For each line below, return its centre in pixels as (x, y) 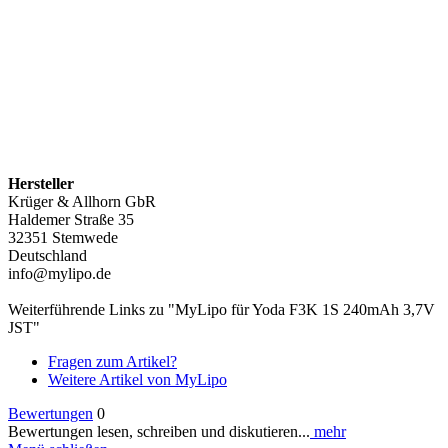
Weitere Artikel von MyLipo (137, 379)
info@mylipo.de (59, 273)
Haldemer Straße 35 (71, 219)
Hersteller (41, 183)
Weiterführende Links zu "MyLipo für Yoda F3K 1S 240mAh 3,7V (221, 309)
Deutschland (47, 255)
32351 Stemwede (63, 237)
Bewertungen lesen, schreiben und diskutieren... (159, 431)
